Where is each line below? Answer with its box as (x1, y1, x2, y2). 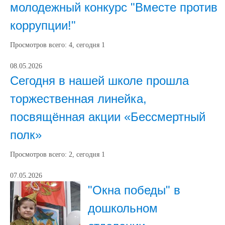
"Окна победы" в (88, 183, 180, 197)
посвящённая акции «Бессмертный (10, 110, 205, 124)
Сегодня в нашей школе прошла (10, 74, 189, 87)
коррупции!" (10, 19, 76, 32)
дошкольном (88, 201, 158, 215)
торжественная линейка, (10, 92, 147, 105)
